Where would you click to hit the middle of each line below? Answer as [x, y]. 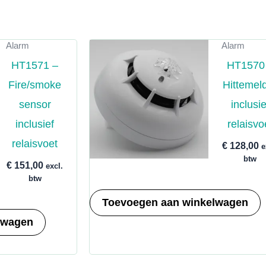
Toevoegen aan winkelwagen [175, 203]
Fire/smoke [35, 85]
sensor [35, 104]
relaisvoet [35, 143]
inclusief [35, 124]
